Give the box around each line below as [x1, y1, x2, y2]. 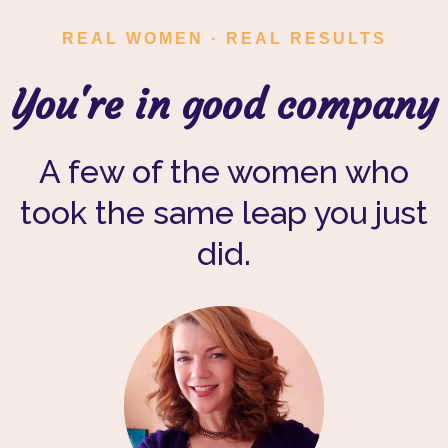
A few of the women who [39, 153, 409, 190]
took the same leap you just [20, 194, 428, 231]
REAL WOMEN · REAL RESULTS [61, 30, 387, 47]
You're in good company [10, 80, 438, 130]
